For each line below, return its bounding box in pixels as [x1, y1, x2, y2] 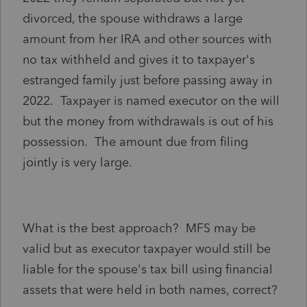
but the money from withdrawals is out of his [23, 113, 273, 129]
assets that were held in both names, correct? [23, 282, 278, 297]
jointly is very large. [23, 154, 132, 170]
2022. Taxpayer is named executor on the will [23, 93, 280, 108]
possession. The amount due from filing [23, 134, 248, 149]
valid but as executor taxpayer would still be [23, 241, 271, 256]
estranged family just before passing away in [23, 72, 272, 88]
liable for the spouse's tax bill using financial [23, 261, 273, 277]
